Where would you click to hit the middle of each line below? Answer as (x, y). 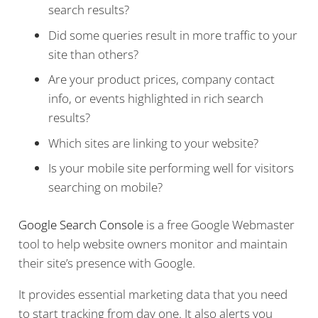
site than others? (93, 54)
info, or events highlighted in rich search (156, 99)
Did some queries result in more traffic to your (173, 35)
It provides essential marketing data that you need (153, 294)
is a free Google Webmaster (219, 224)
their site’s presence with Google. (106, 263)
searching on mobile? (105, 187)
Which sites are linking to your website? (153, 143)
